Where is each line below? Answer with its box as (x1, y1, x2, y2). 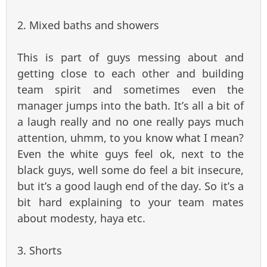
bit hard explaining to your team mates (17, 195, 244, 210)
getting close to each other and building (17, 66, 244, 81)
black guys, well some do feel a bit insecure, (17, 163, 244, 178)
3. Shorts (17, 243, 62, 258)
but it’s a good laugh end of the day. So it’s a (17, 179, 244, 194)
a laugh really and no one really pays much (17, 114, 244, 129)
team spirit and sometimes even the (17, 82, 244, 97)
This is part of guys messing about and (17, 50, 244, 65)
